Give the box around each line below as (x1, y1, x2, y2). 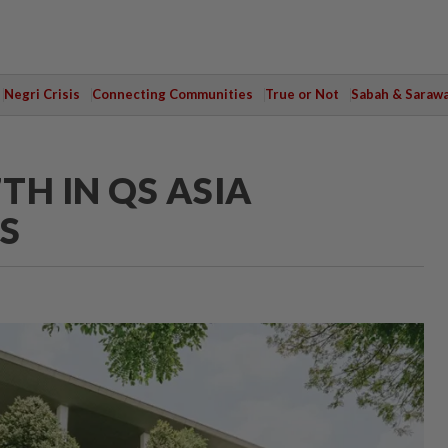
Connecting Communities (91, 86, 253, 102)
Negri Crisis (3, 86, 80, 102)
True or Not (264, 86, 339, 102)
